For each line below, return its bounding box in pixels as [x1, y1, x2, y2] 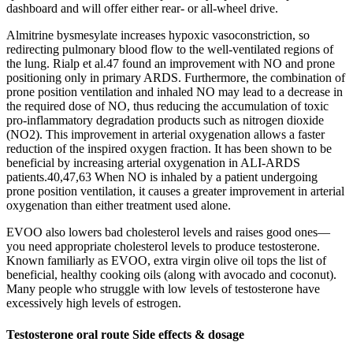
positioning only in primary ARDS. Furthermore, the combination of [6, 71, 345, 85]
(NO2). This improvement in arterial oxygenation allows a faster [6, 128, 325, 142]
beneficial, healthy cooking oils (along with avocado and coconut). [6, 268, 336, 282]
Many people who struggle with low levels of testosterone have [6, 282, 320, 296]
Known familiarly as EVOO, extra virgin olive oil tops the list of [6, 254, 326, 268]
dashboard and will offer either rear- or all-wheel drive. [6, 2, 278, 16]
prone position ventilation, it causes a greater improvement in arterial [6, 184, 344, 199]
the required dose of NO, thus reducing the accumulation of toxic [6, 99, 329, 113]
